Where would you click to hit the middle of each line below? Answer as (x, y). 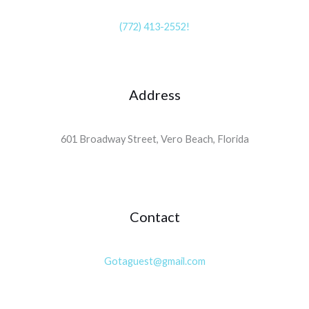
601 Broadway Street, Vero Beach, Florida (154, 139)
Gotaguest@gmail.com (154, 261)
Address (154, 95)
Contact (154, 217)
